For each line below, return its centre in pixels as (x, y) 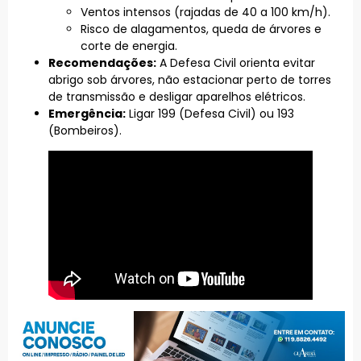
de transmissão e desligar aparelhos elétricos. (177, 97)
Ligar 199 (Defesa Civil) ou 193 (210, 114)
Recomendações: (102, 63)
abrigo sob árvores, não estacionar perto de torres (190, 80)
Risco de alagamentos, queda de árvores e (201, 29)
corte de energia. (129, 46)
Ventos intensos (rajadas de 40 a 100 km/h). (205, 12)
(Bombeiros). (85, 131)
